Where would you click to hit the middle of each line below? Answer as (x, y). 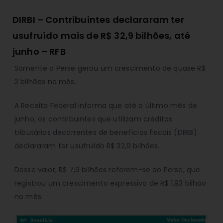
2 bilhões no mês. (45, 82)
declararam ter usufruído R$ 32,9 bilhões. (87, 146)
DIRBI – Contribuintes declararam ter (98, 20)
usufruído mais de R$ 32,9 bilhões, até (102, 36)
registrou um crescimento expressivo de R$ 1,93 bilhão (111, 183)
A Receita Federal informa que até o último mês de (106, 106)
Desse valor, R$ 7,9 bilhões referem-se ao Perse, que (108, 170)
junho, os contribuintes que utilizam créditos (94, 119)
